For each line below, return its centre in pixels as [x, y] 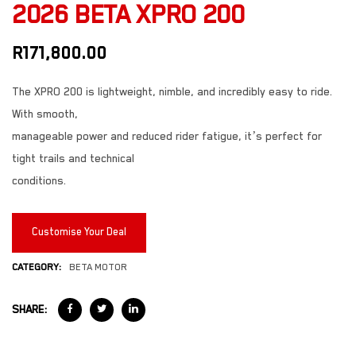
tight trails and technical [73, 159]
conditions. [39, 181]
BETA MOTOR [98, 267]
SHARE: [29, 310]
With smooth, [45, 114]
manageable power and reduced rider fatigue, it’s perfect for [167, 136]
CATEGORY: [37, 267]
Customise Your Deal [79, 232]
